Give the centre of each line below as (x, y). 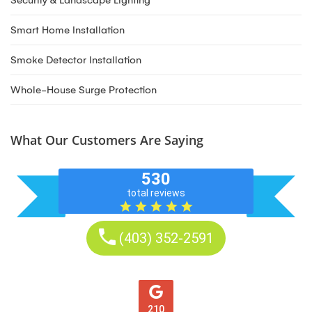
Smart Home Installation (68, 30)
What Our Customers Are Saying (107, 140)
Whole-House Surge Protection (84, 90)
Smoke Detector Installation (76, 60)
